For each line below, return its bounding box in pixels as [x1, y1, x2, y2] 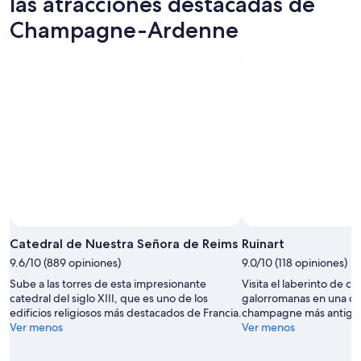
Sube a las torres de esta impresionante [10, 276, 206, 291]
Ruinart [242, 235, 284, 251]
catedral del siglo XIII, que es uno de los [10, 290, 208, 305]
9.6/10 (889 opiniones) [10, 255, 121, 270]
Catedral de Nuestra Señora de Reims [10, 235, 238, 251]
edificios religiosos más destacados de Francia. [10, 305, 242, 320]
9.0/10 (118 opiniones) [242, 255, 347, 270]
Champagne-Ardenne [10, 15, 239, 44]
